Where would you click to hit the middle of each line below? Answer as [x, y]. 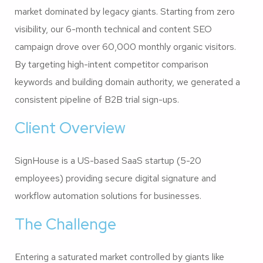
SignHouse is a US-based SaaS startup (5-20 [108, 160]
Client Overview [70, 128]
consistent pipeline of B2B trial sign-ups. [97, 99]
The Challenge [65, 224]
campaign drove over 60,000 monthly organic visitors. [125, 46]
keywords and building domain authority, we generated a [127, 82]
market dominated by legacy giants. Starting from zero [125, 11]
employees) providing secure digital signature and [115, 178]
